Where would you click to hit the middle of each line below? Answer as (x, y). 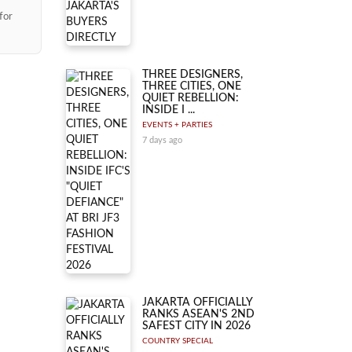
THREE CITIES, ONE (192, 86)
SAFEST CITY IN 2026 (196, 326)
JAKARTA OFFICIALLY (197, 302)
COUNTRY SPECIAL (178, 341)
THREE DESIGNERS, (192, 75)
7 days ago (162, 140)
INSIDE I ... (169, 110)
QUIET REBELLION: (191, 98)
